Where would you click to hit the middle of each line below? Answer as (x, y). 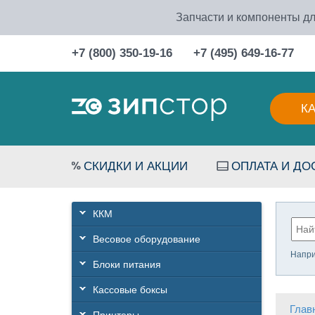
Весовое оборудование (147, 239)
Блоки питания (127, 264)
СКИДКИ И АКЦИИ (136, 166)
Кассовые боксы (130, 290)
